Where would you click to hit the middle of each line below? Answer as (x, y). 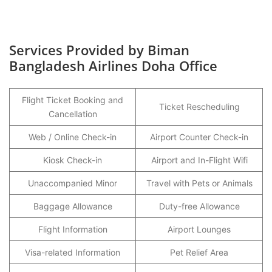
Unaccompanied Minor (73, 183)
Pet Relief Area (199, 252)
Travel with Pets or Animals (199, 183)
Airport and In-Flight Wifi (199, 160)
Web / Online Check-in (73, 137)
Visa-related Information (73, 252)
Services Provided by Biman (99, 50)
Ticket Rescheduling (199, 107)
